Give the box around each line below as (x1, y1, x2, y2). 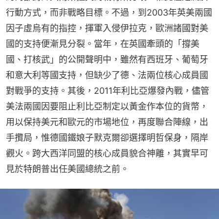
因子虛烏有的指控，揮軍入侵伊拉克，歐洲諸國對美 (6, 22, 208, 33)
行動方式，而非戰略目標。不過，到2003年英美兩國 (6, 7, 212, 18)
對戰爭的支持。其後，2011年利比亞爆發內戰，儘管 (6, 85, 209, 96)
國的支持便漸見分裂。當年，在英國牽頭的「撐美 (6, 38, 199, 49)
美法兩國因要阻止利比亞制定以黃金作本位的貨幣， (6, 101, 208, 111)
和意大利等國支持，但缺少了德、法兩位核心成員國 (6, 69, 208, 80)
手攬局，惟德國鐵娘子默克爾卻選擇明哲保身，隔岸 (6, 132, 208, 143)
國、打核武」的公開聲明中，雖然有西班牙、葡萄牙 (6, 54, 208, 65)
